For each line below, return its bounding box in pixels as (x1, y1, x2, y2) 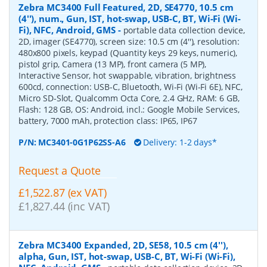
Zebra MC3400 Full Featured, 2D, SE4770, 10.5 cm (18, 1, 234, 14)
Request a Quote (18, 163, 101, 178)
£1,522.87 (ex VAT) (18, 185, 107, 200)
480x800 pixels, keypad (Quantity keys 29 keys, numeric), (18, 47, 238, 59)
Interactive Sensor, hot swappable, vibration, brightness (18, 70, 237, 82)
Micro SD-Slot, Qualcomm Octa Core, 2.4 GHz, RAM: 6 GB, (18, 92, 240, 104)
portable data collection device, (123, 24, 246, 36)
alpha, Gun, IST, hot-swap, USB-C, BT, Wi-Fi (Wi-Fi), (18, 250, 235, 262)
